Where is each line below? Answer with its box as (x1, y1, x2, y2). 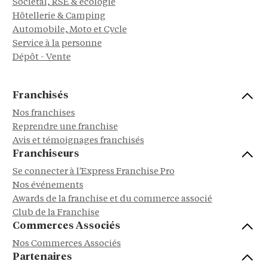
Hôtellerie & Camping (12, 11, 105, 21)
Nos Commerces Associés (12, 239, 121, 249)
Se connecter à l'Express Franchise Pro (12, 167, 175, 176)
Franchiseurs (12, 148, 79, 159)
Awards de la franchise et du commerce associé (12, 194, 212, 204)
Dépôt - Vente (12, 52, 71, 62)
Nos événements (12, 181, 83, 190)
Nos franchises (12, 108, 75, 118)
